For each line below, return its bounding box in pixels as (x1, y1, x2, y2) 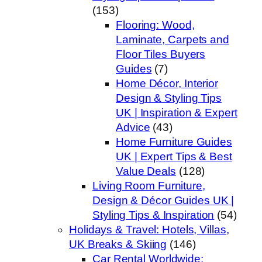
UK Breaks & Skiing (69, 238, 167, 251)
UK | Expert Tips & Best (116, 150, 232, 163)
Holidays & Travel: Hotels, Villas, (69, 223, 229, 236)
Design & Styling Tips (116, 92, 222, 105)
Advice (116, 121, 150, 134)
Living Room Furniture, (92, 180, 205, 192)
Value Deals (116, 165, 176, 178)
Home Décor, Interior (116, 77, 218, 90)
